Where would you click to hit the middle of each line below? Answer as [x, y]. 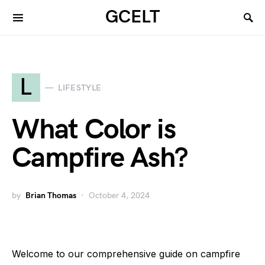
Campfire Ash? [100, 158]
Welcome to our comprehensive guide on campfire [126, 254]
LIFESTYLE [80, 88]
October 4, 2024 [119, 195]
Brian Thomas [51, 195]
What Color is [94, 130]
